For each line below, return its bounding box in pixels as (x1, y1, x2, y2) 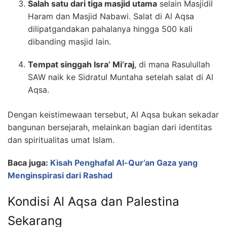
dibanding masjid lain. (28, 36, 111, 47)
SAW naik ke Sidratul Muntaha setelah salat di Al (28, 72, 213, 83)
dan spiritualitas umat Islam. (8, 135, 115, 145)
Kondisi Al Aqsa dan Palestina (8, 194, 179, 209)
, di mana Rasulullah (134, 59, 210, 70)
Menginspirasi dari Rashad (8, 170, 112, 181)
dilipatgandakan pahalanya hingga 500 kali (28, 24, 193, 34)
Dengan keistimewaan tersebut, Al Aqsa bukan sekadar (8, 109, 219, 120)
